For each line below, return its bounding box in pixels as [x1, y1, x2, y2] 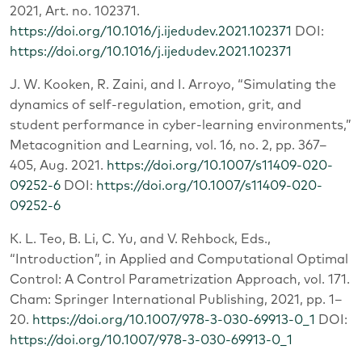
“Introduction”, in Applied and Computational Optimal [10, 252, 348, 266]
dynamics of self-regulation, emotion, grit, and [10, 98, 301, 112]
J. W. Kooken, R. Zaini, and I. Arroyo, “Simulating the [10, 78, 336, 91]
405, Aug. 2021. [10, 158, 107, 172]
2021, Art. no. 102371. [10, 4, 140, 18]
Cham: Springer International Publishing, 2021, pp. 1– [10, 293, 343, 306]
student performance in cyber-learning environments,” [10, 118, 351, 132]
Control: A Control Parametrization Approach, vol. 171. [10, 272, 350, 286]
